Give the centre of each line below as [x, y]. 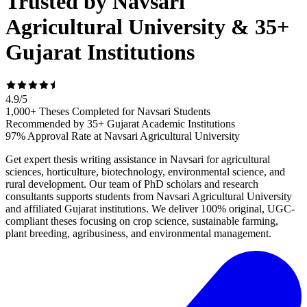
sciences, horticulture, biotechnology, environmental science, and [145, 172]
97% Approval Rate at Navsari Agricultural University [123, 136]
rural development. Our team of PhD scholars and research [132, 184]
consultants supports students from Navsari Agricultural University [149, 197]
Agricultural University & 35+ [147, 26]
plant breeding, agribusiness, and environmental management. [138, 234]
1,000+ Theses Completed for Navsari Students [108, 112]
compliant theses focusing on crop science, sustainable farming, [142, 221]
